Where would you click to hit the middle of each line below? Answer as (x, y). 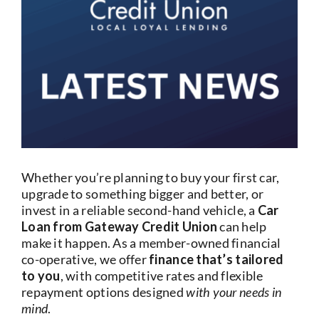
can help (242, 226)
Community (52, 154)
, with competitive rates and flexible (162, 275)
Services (43, 60)
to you (41, 275)
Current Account (68, 13)
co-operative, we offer (85, 259)
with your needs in (234, 292)
